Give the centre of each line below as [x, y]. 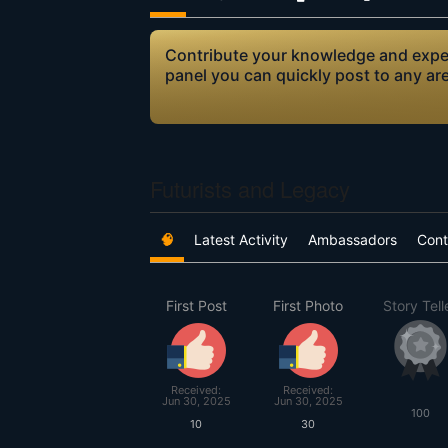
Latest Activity [241, 239]
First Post [196, 305]
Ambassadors [352, 239]
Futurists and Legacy [250, 188]
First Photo [308, 305]
